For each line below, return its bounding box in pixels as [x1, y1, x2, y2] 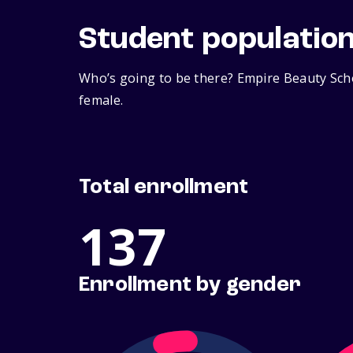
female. [79, 91, 124, 110]
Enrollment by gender [79, 274, 301, 297]
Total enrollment [79, 176, 249, 199]
